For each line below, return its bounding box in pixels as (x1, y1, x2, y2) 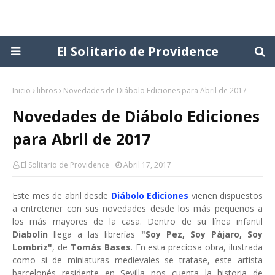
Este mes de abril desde (12, 190, 111, 201)
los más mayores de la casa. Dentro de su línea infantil (12, 215, 263, 227)
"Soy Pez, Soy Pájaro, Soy (141, 228, 263, 240)
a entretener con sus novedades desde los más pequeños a (12, 203, 263, 214)
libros (37, 85, 57, 96)
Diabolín (12, 228, 54, 240)
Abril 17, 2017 (123, 160, 171, 170)
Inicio (12, 85, 31, 96)
